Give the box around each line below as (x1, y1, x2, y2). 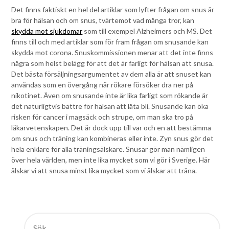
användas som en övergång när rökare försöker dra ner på (11, 80, 194, 89)
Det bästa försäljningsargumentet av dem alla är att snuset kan (11, 69, 212, 78)
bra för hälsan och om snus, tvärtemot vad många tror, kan (11, 15, 195, 25)
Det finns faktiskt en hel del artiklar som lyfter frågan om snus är (11, 5, 215, 14)
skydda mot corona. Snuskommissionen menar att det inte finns (11, 48, 214, 57)
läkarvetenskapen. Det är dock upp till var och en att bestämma (11, 123, 212, 132)
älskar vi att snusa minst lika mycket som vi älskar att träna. (11, 166, 197, 175)
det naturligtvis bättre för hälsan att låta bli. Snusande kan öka (11, 101, 209, 110)
